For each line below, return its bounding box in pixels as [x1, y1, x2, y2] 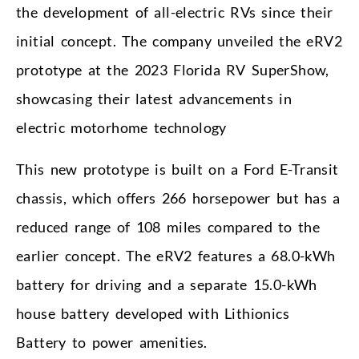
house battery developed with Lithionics [16, 304, 289, 322]
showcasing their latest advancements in [16, 89, 292, 107]
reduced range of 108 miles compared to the [16, 217, 320, 236]
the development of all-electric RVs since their [16, 2, 333, 21]
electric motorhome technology [16, 118, 227, 136]
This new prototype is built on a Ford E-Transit [16, 159, 339, 178]
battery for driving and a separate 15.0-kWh [16, 275, 317, 293]
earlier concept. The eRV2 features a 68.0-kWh [16, 246, 336, 264]
